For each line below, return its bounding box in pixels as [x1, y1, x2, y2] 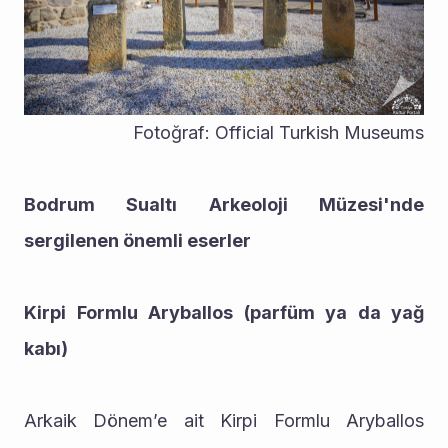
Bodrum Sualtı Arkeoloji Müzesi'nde [24, 194, 424, 216]
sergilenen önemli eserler [24, 230, 251, 252]
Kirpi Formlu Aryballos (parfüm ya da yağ [24, 302, 424, 324]
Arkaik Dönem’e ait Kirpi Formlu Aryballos [24, 410, 424, 432]
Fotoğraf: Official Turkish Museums [133, 122, 424, 144]
